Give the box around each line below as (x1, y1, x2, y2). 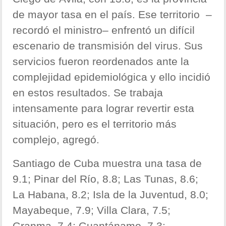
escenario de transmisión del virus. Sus (13, 40, 203, 52)
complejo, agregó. (13, 134, 100, 146)
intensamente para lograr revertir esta (13, 102, 195, 115)
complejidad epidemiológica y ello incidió (13, 71, 211, 83)
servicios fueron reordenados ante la (13, 55, 190, 68)
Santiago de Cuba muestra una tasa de (13, 157, 202, 169)
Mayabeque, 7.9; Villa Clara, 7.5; (13, 204, 171, 216)
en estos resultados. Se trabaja (13, 87, 163, 99)
